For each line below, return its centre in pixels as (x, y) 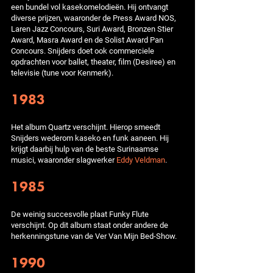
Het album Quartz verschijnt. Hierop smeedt (86, 127)
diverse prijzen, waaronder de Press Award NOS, (94, 18)
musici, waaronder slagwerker (64, 160)
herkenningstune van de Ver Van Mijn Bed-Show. (94, 236)
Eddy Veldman (141, 160)
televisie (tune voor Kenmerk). (62, 73)
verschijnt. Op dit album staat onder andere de (90, 225)
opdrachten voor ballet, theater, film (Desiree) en (93, 62)
